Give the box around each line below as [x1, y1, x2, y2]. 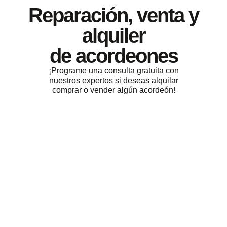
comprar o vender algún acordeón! [52, 86, 175, 95]
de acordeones [49, 45, 178, 67]
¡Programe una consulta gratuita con [48, 66, 179, 75]
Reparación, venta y [28, 4, 199, 27]
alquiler [82, 24, 145, 47]
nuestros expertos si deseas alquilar [49, 76, 178, 85]
